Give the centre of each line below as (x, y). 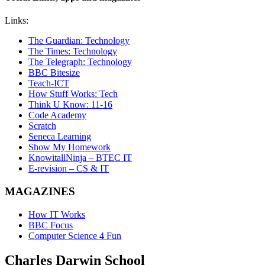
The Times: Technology (73, 51)
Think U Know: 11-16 (70, 105)
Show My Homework (70, 147)
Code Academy (57, 115)
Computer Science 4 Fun (75, 235)
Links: (17, 21)
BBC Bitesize (54, 73)
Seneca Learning (60, 137)
